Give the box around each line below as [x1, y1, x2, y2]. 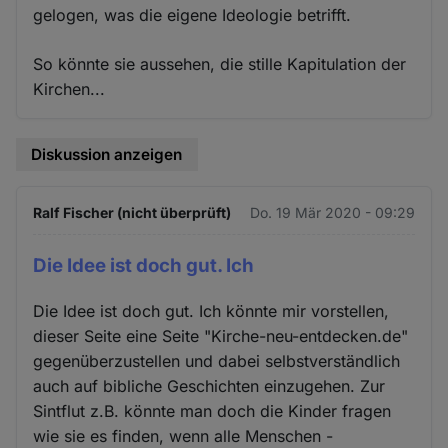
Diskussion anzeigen [31, 144, 183, 164]
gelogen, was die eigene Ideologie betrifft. [33, 4, 352, 25]
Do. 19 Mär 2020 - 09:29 [249, 204, 415, 222]
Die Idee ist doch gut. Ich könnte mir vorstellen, [33, 301, 390, 322]
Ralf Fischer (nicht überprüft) [33, 204, 232, 222]
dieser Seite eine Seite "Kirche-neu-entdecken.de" [33, 326, 409, 347]
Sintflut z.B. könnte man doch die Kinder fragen [33, 401, 392, 422]
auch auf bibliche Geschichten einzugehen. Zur [33, 376, 386, 397]
